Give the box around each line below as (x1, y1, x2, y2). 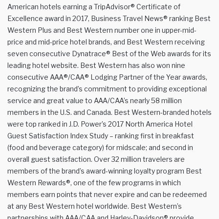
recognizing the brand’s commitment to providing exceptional (7, 84, 207, 93)
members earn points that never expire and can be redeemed (7, 190, 207, 198)
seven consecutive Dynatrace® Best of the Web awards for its (7, 49, 211, 58)
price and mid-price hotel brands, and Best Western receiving (7, 37, 205, 46)
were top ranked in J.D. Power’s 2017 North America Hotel (7, 119, 193, 128)
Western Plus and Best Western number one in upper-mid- (7, 25, 197, 34)
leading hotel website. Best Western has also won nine (7, 61, 185, 69)
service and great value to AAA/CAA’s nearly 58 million (7, 96, 182, 105)
